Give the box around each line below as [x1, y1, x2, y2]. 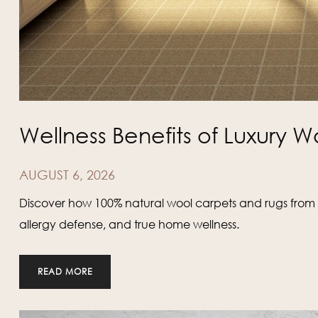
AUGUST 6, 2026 [18, 167, 115, 183]
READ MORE [37, 266, 92, 278]
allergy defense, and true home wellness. [18, 217, 239, 232]
